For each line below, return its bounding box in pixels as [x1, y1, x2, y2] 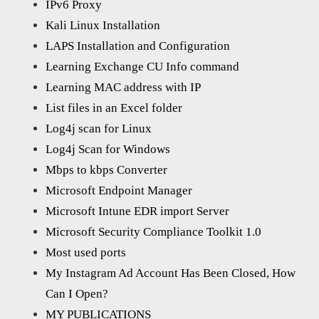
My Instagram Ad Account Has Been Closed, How [46, 266, 296, 281]
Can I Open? [46, 287, 108, 301]
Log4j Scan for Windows [46, 142, 170, 157]
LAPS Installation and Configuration [46, 39, 230, 53]
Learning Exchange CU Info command [46, 60, 239, 74]
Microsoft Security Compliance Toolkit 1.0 [46, 225, 261, 239]
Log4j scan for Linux [46, 122, 152, 136]
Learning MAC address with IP [46, 80, 201, 95]
